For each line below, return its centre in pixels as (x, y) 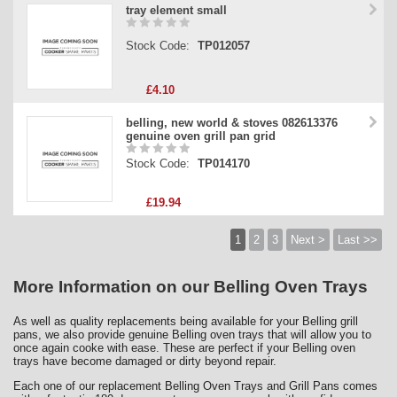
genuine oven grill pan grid (201, 136)
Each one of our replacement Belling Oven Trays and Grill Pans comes (195, 386)
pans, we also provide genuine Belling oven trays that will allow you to (192, 335)
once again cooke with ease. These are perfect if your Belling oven (184, 348)
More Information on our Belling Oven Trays (191, 287)
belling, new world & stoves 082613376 (232, 123)
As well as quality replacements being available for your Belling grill (186, 322)
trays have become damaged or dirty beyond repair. (147, 362)
